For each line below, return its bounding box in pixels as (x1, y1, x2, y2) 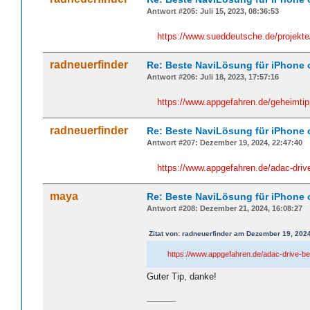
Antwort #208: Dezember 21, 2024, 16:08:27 (147, 204, 302, 213)
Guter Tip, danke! (147, 271, 217, 282)
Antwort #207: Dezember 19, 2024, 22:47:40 (147, 138, 302, 147)
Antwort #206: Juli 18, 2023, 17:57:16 (147, 73, 279, 82)
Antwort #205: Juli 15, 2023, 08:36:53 (147, 7, 279, 16)
